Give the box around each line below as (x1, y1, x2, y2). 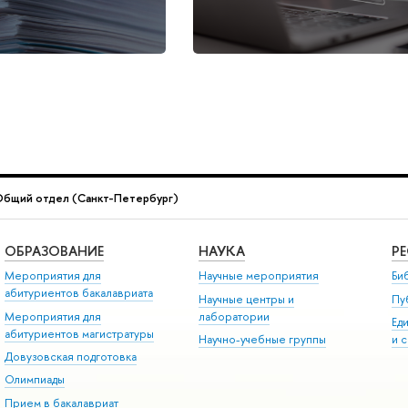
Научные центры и (198, 291, 294, 307)
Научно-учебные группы (198, 331, 326, 347)
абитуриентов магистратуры (4, 325, 154, 342)
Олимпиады (4, 372, 65, 388)
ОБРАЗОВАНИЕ (4, 240, 104, 260)
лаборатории (198, 308, 270, 324)
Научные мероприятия (198, 268, 319, 284)
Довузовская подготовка (4, 348, 137, 364)
